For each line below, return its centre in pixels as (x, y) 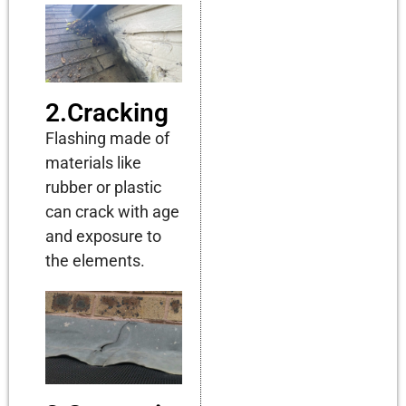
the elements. (95, 261)
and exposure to (103, 237)
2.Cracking (107, 113)
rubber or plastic (103, 188)
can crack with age (112, 212)
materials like (93, 163)
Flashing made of (107, 139)
